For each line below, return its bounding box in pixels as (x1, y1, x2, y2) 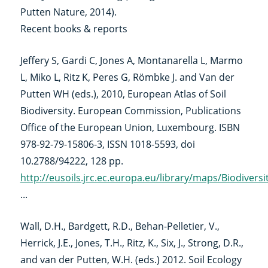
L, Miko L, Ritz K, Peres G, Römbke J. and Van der (20, 70, 234, 84)
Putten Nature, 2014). (20, 5, 117, 19)
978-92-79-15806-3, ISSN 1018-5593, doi (20, 137, 195, 151)
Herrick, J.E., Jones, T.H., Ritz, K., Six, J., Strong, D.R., (20, 236, 243, 249)
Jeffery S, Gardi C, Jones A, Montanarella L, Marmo (20, 53, 243, 67)
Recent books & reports (20, 22, 127, 35)
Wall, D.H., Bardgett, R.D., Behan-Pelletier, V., (20, 219, 220, 233)
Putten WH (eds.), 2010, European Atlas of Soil (20, 87, 226, 100)
